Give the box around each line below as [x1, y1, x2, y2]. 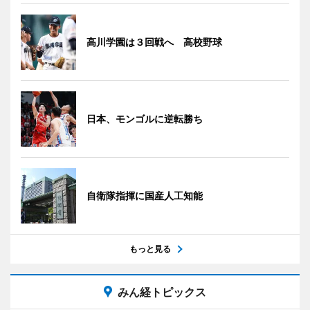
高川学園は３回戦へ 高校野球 [86, 35, 222, 48]
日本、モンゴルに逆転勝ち [86, 112, 203, 125]
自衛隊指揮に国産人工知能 [86, 189, 203, 201]
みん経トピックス [118, 284, 206, 299]
